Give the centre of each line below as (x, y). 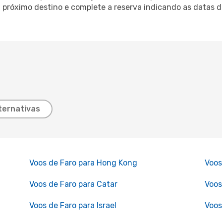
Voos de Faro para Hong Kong (83, 163)
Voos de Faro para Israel (73, 205)
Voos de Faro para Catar (73, 184)
